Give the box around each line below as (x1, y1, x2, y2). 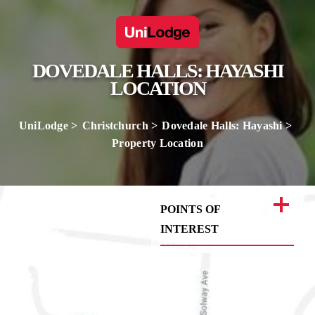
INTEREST (160, 223, 219, 235)
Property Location (112, 137, 203, 149)
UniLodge (18, 120, 68, 131)
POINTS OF (160, 203, 220, 215)
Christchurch (82, 120, 148, 131)
